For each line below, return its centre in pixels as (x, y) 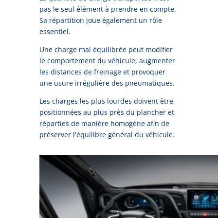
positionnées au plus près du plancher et (107, 112)
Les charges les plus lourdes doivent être (106, 101)
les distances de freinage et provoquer (102, 72)
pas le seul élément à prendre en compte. (108, 9)
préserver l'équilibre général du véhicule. (107, 134)
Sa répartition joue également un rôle (100, 20)
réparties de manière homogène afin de (104, 123)
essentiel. (55, 31)
